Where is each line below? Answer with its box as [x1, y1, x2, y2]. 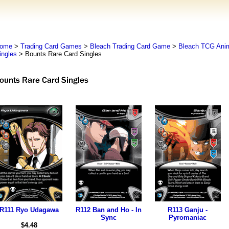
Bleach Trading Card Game [89, 42, 170, 50]
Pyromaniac [169, 214, 207, 221]
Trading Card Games [20, 42, 82, 50]
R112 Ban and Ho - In [75, 206, 142, 214]
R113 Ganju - [168, 206, 208, 214]
